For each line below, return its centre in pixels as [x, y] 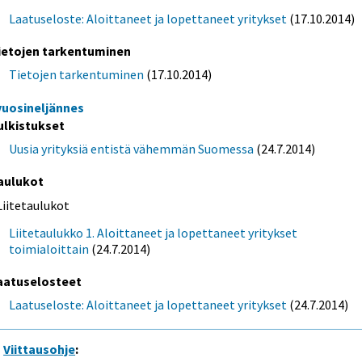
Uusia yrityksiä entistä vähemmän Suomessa [132, 149]
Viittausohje [40, 349]
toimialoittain [49, 249]
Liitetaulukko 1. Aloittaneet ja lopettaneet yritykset [154, 233]
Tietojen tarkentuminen [77, 75]
